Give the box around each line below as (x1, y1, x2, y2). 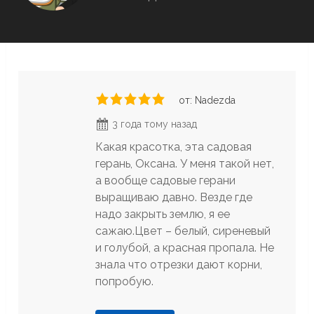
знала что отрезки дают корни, (95, 257, 263, 271)
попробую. (95, 274, 154, 288)
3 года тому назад (109, 118, 198, 130)
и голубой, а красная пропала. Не (95, 240, 275, 254)
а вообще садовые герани (95, 173, 236, 187)
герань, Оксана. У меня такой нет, (95, 156, 275, 170)
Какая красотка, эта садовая (95, 139, 252, 153)
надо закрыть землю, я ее (95, 207, 231, 221)
